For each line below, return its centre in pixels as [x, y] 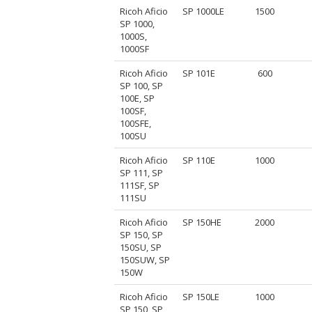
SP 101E [199, 73]
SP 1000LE [204, 11]
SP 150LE [201, 296]
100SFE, [136, 123]
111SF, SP [140, 185]
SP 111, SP [142, 172]
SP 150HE [202, 222]
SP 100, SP [142, 85]
